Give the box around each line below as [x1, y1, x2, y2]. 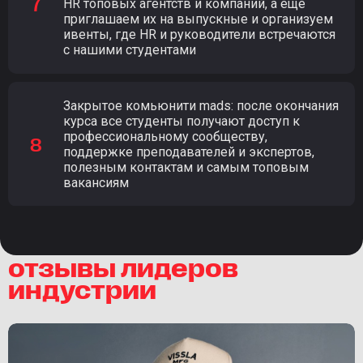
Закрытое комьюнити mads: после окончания [63, 98, 339, 114]
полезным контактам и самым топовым [63, 160, 309, 176]
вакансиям [63, 175, 129, 191]
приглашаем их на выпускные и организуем [63, 11, 333, 28]
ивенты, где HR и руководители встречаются [63, 27, 335, 43]
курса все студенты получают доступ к [63, 113, 300, 130]
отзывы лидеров [8, 250, 238, 282]
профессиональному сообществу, [63, 129, 267, 145]
